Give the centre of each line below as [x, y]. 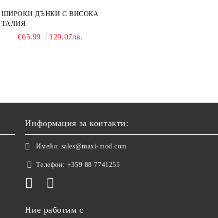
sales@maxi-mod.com [94, 146]
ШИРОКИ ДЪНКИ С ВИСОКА [50, 14]
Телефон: [51, 165]
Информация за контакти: [77, 123]
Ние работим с [54, 210]
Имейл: [48, 146]
